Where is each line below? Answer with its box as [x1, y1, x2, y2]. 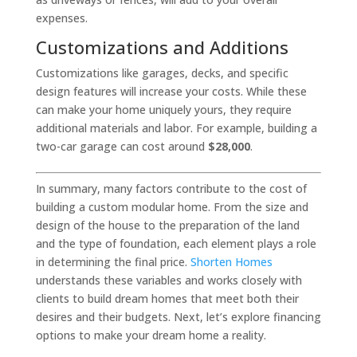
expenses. [35, 10, 88, 26]
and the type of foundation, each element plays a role [35, 236, 316, 252]
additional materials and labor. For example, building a [35, 120, 317, 136]
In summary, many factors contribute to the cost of [35, 181, 307, 197]
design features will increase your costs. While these [35, 84, 307, 100]
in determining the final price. [35, 254, 190, 270]
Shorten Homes [190, 254, 273, 270]
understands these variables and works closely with [35, 273, 302, 288]
